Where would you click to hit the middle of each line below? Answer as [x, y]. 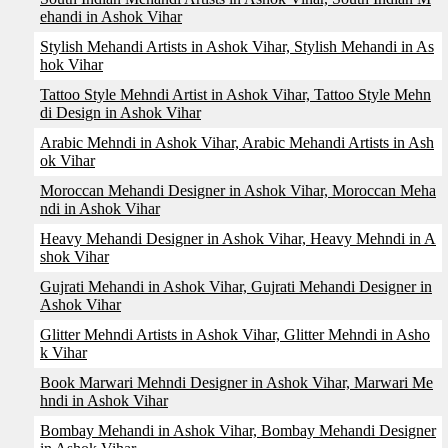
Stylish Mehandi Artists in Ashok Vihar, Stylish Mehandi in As [237, 46]
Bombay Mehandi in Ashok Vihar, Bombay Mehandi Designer [238, 430]
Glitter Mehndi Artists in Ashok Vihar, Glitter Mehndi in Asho [235, 334]
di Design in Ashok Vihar [120, 112]
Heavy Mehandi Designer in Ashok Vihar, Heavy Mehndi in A [238, 238]
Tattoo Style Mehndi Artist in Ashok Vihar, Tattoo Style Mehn [235, 94]
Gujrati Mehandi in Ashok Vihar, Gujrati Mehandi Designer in [236, 286]
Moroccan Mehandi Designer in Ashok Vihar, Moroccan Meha [238, 190]
